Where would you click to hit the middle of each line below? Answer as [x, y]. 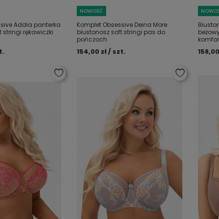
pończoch [92, 39]
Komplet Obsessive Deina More [122, 25]
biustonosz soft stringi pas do [121, 32]
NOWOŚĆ [92, 11]
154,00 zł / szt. [101, 52]
